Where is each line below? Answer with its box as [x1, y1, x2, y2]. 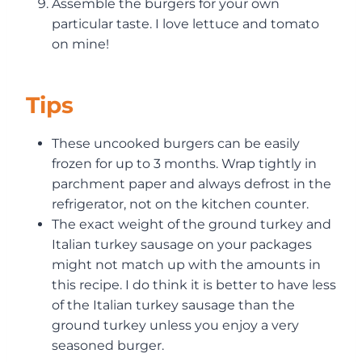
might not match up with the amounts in [52, 256, 321, 272]
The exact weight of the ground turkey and [52, 216, 331, 232]
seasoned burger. [52, 337, 164, 353]
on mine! [52, 36, 109, 52]
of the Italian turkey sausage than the [52, 297, 295, 313]
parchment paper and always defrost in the [52, 175, 331, 192]
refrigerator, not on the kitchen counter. [52, 196, 309, 212]
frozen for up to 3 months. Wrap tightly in [52, 155, 317, 171]
